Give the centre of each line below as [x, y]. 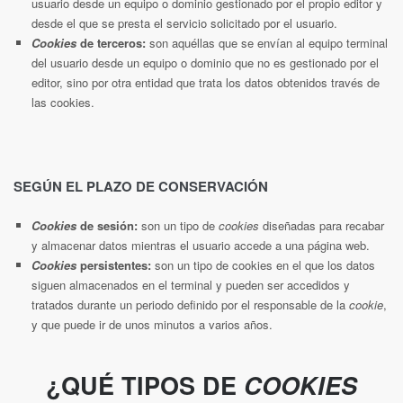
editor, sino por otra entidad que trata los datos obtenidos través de [206, 82]
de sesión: [107, 225]
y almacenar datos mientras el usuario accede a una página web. [201, 245]
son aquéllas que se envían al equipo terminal [267, 42]
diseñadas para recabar [322, 225]
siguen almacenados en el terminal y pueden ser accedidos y [191, 284]
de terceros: [113, 42]
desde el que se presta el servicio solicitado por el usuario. [184, 22]
